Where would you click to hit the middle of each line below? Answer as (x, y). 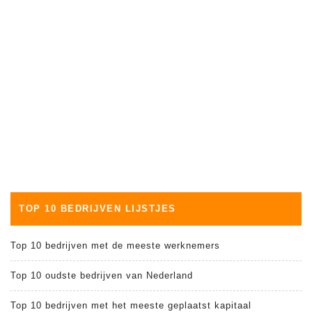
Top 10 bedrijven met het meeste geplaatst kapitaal (131, 305)
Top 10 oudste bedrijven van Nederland (102, 275)
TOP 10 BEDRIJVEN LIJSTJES (97, 208)
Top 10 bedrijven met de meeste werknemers (115, 245)
